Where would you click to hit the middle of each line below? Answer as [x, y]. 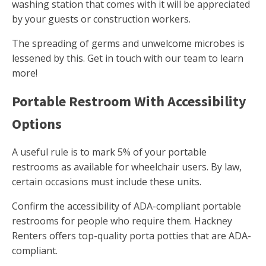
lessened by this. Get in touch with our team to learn [128, 58]
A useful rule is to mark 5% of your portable [109, 152]
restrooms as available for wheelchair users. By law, [127, 167]
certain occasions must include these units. [107, 182]
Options [37, 124]
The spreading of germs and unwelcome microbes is [128, 44]
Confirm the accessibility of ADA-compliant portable [126, 206]
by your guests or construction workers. [101, 19]
